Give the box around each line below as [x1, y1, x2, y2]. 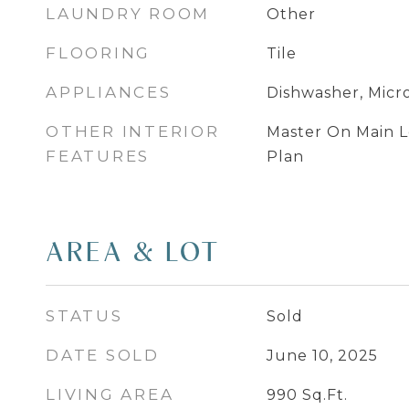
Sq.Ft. [301, 386, 348, 404]
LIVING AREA [46, 385, 174, 404]
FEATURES [46, 147, 150, 165]
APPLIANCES [46, 83, 172, 101]
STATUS [46, 307, 123, 325]
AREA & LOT [46, 236, 221, 267]
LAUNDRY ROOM [46, 5, 210, 23]
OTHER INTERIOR [46, 122, 220, 141]
